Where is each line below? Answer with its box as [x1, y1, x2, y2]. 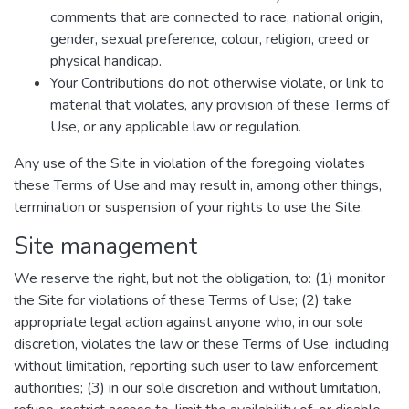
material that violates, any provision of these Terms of [50, 95, 389, 115]
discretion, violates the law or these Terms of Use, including [14, 334, 389, 354]
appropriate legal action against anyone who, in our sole [14, 312, 363, 332]
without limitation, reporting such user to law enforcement [14, 356, 378, 376]
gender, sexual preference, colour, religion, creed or [50, 29, 370, 49]
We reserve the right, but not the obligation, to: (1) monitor [14, 268, 385, 288]
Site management [14, 230, 197, 262]
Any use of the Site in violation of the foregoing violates [14, 153, 365, 173]
